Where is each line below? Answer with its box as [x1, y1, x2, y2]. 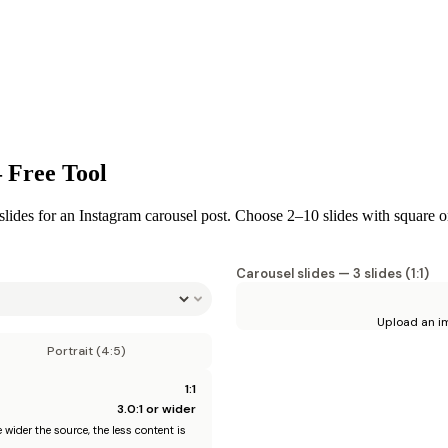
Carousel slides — [236, 264, 353, 282]
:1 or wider [136, 400, 196, 417]
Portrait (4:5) [46, 342, 126, 359]
